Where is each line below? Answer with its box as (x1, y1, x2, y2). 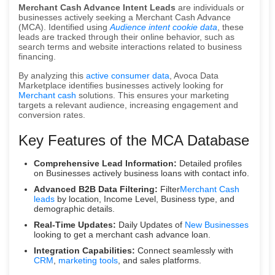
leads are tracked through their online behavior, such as (18, 31, 234, 42)
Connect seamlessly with (135, 245, 233, 255)
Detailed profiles (177, 158, 242, 168)
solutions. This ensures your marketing (76, 90, 229, 100)
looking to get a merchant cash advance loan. (34, 229, 211, 239)
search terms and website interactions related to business (18, 41, 242, 52)
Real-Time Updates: (34, 219, 116, 230)
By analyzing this (18, 70, 86, 80)
